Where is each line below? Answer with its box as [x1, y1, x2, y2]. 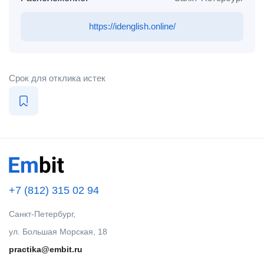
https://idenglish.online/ [88, 21, 176, 31]
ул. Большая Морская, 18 [9, 227, 107, 236]
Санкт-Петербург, [9, 209, 75, 219]
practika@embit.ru [9, 245, 82, 254]
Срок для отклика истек [9, 73, 105, 83]
